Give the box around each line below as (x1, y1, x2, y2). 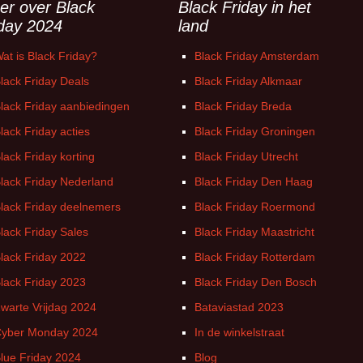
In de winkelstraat (194, 326, 284, 339)
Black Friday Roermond (194, 200, 315, 213)
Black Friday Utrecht (194, 150, 298, 163)
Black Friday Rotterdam (194, 250, 315, 263)
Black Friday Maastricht (194, 225, 314, 238)
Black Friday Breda (194, 100, 292, 113)
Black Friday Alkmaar (194, 75, 302, 88)
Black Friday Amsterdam (194, 49, 319, 62)
